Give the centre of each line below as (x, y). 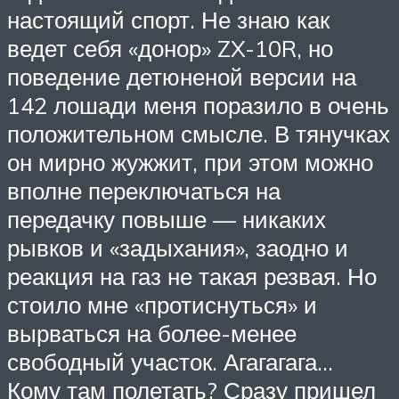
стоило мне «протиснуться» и (162, 305)
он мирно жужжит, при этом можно (190, 163)
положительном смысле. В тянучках (199, 134)
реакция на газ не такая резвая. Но (192, 277)
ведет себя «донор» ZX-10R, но (170, 49)
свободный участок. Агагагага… (170, 362)
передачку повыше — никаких (167, 220)
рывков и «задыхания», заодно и (178, 248)
